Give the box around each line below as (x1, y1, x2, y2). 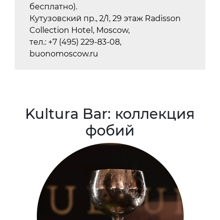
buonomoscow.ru (29, 49, 98, 58)
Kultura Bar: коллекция (25, 105, 195, 122)
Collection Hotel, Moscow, (29, 25, 130, 35)
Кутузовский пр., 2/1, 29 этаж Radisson (29, 13, 181, 23)
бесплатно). (29, 1, 77, 11)
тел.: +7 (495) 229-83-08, (29, 37, 121, 47)
